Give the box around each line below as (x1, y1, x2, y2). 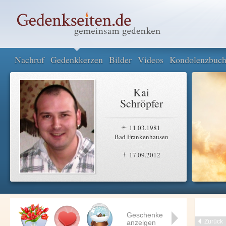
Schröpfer (120, 96, 163, 110)
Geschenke (127, 211, 163, 219)
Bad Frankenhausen (114, 132, 168, 141)
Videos (138, 53, 163, 66)
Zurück (204, 218, 223, 225)
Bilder (109, 53, 132, 66)
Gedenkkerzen (50, 53, 103, 66)
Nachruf (15, 53, 44, 66)
